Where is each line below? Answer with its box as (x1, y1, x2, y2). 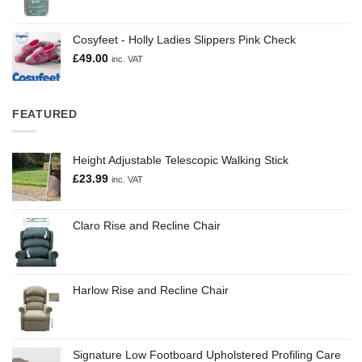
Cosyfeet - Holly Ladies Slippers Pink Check (73, 32, 296, 46)
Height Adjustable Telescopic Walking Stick (73, 153, 288, 166)
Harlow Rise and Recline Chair (73, 283, 229, 297)
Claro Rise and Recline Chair (73, 218, 221, 232)
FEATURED (12, 107, 78, 120)
